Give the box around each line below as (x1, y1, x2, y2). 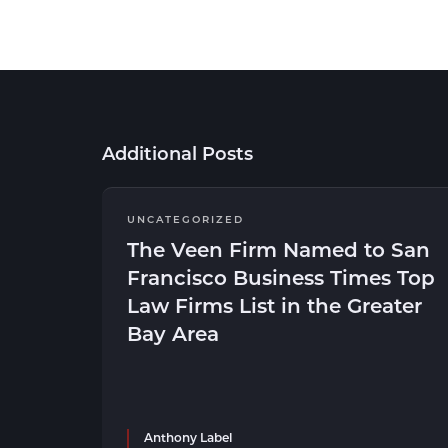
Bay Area (127, 320, 219, 346)
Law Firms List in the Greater (127, 292, 422, 318)
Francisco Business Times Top (127, 264, 435, 290)
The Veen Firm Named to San (127, 236, 430, 262)
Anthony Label (144, 429, 232, 445)
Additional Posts (102, 141, 253, 165)
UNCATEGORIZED (127, 212, 244, 226)
